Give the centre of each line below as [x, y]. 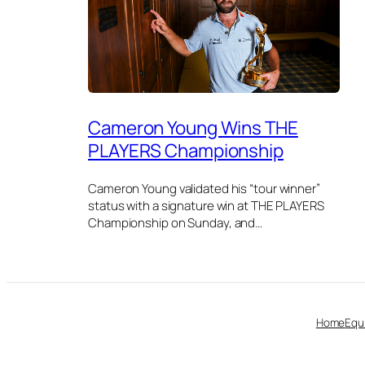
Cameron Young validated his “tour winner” [204, 189]
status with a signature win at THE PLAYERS [206, 206]
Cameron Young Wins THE [193, 127]
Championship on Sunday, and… [176, 223]
